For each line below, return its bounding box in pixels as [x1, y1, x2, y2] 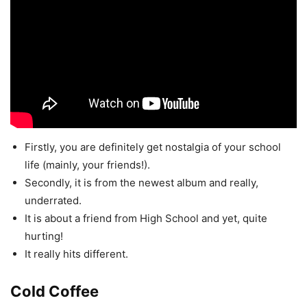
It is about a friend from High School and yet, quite [25, 212, 267, 225]
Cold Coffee [10, 282, 99, 301]
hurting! [25, 230, 63, 243]
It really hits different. [25, 247, 128, 261]
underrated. [25, 194, 82, 208]
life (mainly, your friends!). [25, 158, 150, 172]
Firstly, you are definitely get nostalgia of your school [25, 140, 281, 154]
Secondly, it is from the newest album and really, [25, 176, 258, 190]
